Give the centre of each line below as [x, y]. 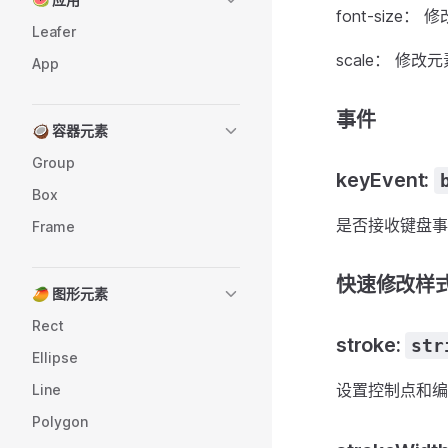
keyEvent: [385, 180]
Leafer [54, 31]
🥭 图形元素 [70, 293]
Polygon [60, 421]
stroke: [371, 345]
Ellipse [55, 357]
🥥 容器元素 [70, 130]
